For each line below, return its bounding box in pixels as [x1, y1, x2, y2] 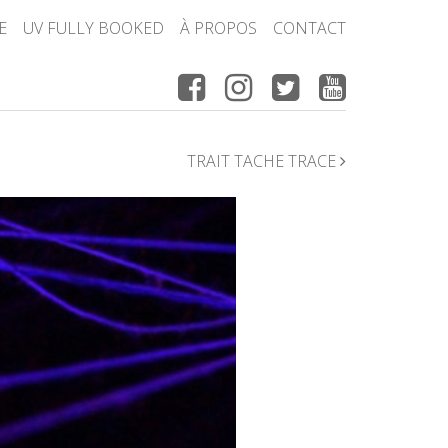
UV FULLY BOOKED [23, 17, 164, 39]
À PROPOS [180, 17, 257, 39]
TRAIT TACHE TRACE [187, 150, 340, 172]
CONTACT [273, 17, 346, 39]
